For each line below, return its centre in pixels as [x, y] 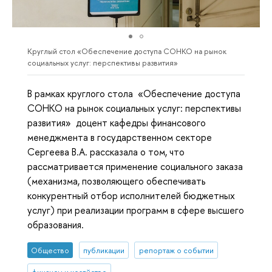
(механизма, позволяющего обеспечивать [116, 181]
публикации [104, 250]
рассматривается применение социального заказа [135, 167]
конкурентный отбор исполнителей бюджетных [131, 196]
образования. [57, 225]
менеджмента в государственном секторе [120, 138]
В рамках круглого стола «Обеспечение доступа [134, 94]
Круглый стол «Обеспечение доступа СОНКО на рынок [127, 51]
